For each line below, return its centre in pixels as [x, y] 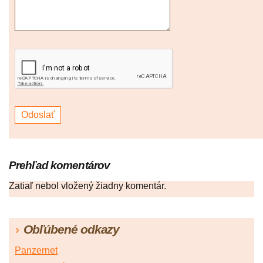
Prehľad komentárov [59, 166]
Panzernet [36, 251]
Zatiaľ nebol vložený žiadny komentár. [87, 186]
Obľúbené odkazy [72, 230]
